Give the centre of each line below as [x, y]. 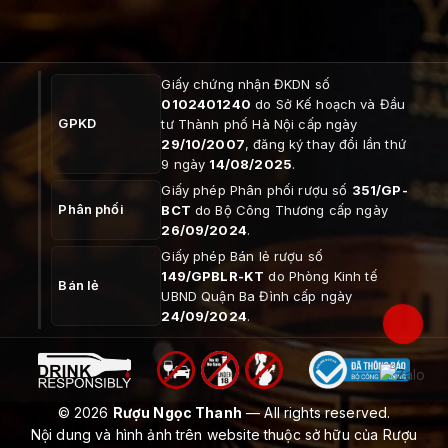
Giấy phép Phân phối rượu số [256, 189]
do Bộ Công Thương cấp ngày [289, 209]
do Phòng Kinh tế [321, 275]
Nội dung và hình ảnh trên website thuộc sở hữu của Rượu [224, 434]
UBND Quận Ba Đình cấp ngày [257, 295]
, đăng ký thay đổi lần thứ [325, 143]
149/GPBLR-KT [213, 275]
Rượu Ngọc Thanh [177, 412]
